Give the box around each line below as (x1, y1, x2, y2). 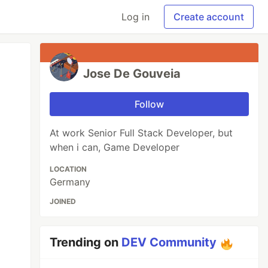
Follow (135, 98, 165, 110)
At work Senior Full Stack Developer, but (50, 127, 233, 139)
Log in (121, 11, 150, 23)
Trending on (50, 235, 122, 249)
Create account (173, 11, 244, 23)
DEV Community (121, 235, 217, 249)
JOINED (50, 197, 77, 206)
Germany (50, 176, 91, 188)
